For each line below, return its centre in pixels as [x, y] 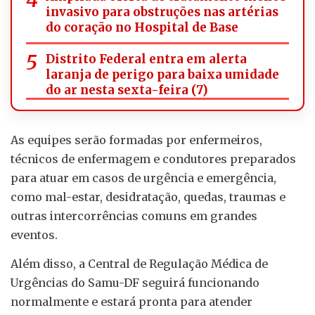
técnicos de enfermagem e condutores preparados [153, 159]
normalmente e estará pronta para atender [131, 302]
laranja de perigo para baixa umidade [162, 74]
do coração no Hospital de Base [142, 27]
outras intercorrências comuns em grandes [134, 216]
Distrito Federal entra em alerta [146, 59]
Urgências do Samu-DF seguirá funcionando [135, 283]
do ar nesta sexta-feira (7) [127, 90]
